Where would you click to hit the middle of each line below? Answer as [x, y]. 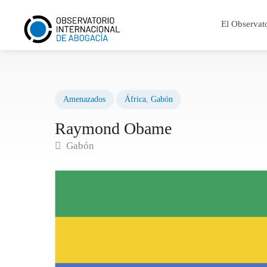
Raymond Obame [114, 128]
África [136, 99]
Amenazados [85, 99]
